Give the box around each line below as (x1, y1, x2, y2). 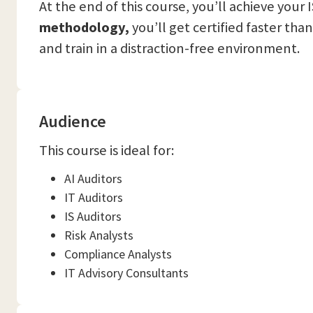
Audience (39, 110, 106, 132)
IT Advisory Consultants (64, 265, 189, 281)
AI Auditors (64, 170, 122, 187)
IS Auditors (64, 208, 122, 224)
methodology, (39, 18, 129, 36)
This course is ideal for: (39, 141, 174, 159)
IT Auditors (64, 189, 123, 205)
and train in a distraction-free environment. (39, 39, 300, 57)
